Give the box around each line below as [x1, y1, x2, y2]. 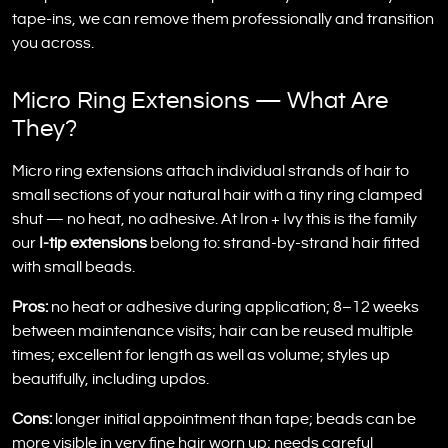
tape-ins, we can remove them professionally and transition [12, 11, 434, 27]
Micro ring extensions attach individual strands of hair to [12, 163, 409, 179]
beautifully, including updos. [12, 371, 209, 387]
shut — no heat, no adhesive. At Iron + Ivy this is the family [12, 211, 417, 227]
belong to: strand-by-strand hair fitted [147, 235, 420, 251]
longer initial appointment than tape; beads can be [52, 411, 416, 427]
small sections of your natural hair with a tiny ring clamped [12, 187, 423, 203]
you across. [12, 35, 94, 51]
